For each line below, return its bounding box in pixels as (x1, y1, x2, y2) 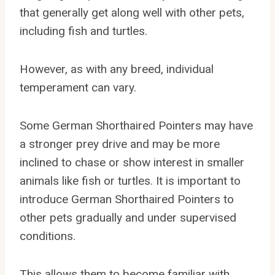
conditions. (20, 228, 76, 243)
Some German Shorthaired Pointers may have (20, 118, 253, 133)
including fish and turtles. (20, 23, 147, 38)
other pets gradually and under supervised (20, 210, 236, 225)
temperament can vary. (20, 80, 136, 95)
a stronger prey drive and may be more (20, 136, 220, 151)
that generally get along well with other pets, (20, 5, 244, 20)
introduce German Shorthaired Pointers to (20, 192, 234, 206)
